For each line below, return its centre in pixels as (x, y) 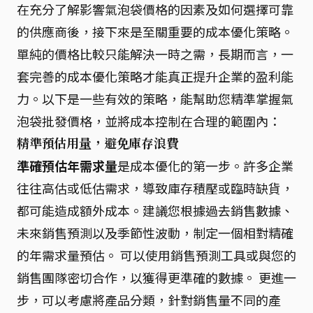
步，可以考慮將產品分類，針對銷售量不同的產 (149, 299)
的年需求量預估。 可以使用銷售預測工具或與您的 (156, 255)
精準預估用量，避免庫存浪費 (98, 143)
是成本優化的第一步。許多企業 (205, 165)
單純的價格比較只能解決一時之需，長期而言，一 (155, 53)
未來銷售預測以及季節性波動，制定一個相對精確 (155, 232)
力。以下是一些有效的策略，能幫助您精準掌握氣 (155, 98)
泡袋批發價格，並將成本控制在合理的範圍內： (149, 121)
